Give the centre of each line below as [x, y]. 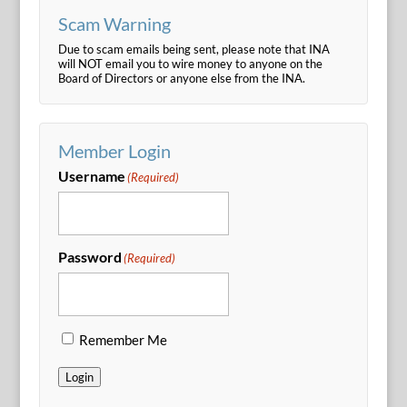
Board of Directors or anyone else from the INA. [181, 79]
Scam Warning [114, 24]
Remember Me [123, 339]
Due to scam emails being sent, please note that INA [194, 50]
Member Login [114, 151]
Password [89, 257]
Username [91, 176]
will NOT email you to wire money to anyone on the [190, 64]
